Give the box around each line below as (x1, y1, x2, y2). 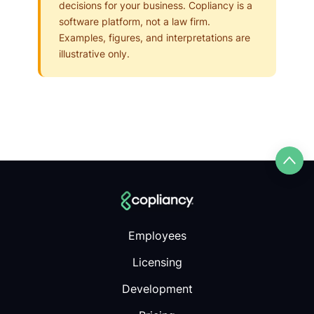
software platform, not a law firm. (59, 15, 210, 27)
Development (121, 282, 193, 296)
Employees (128, 228, 186, 243)
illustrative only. (59, 48, 130, 60)
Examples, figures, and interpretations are (59, 32, 250, 43)
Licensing (132, 255, 182, 270)
